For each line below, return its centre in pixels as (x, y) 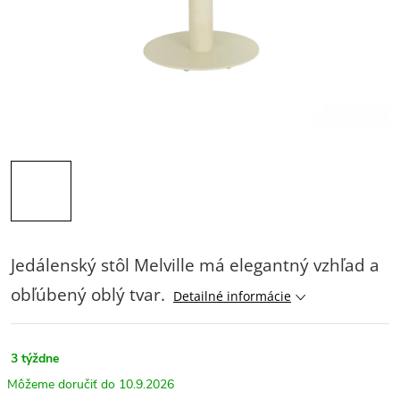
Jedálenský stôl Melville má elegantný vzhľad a (195, 265)
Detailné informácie (232, 296)
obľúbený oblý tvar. (90, 294)
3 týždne (35, 358)
